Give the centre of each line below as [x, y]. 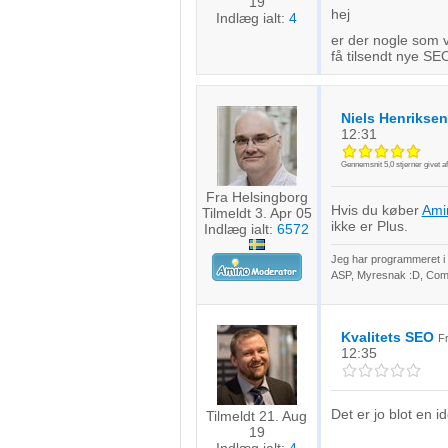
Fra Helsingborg [256, 197]
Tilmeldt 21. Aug [256, 416]
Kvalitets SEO [387, 337]
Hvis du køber [376, 210]
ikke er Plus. [369, 226]
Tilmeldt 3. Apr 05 [256, 213]
